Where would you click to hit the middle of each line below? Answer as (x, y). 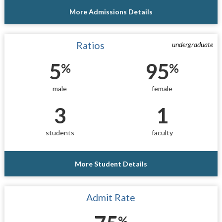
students (60, 132)
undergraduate (193, 44)
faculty (162, 132)
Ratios (90, 45)
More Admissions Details (111, 12)
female (162, 88)
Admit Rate (111, 198)
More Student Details (111, 164)
